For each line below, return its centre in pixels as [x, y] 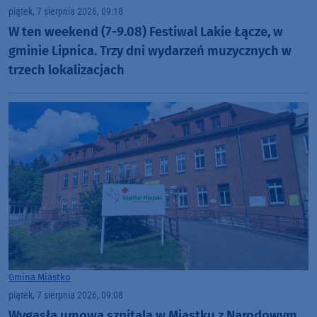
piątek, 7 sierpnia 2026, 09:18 [66, 11]
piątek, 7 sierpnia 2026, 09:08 [66, 295]
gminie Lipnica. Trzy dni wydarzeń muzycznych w [150, 51]
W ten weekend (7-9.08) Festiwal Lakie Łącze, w [146, 32]
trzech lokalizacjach [67, 70]
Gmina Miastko [40, 277]
